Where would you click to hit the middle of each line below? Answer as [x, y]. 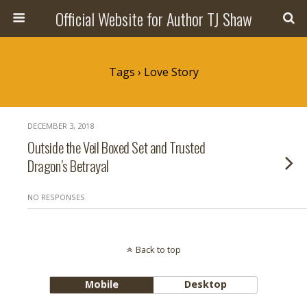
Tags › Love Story [153, 72]
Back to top [158, 249]
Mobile [101, 284]
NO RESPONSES [56, 197]
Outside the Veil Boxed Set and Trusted [116, 147]
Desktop [205, 284]
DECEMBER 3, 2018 [61, 126]
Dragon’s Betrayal [68, 165]
